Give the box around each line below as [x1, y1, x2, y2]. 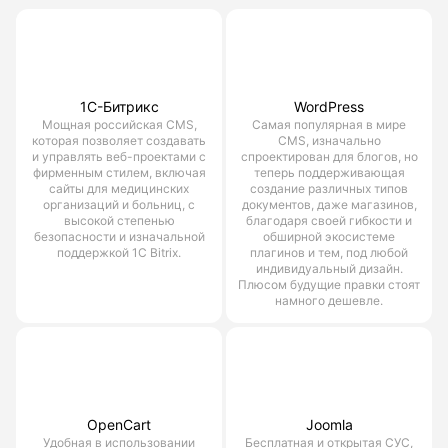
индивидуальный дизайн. [255, 260, 403, 276]
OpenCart [87, 415, 151, 433]
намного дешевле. [275, 292, 383, 308]
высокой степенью [63, 212, 175, 228]
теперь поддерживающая [253, 164, 405, 180]
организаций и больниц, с [43, 196, 195, 212]
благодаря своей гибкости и [246, 212, 412, 228]
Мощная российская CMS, [41, 116, 197, 132]
